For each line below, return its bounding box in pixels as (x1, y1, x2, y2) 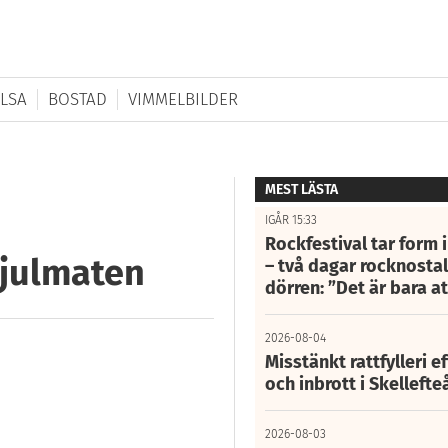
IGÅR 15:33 (264, 213, 317, 228)
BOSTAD (47, 89, 107, 111)
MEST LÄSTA (264, 181, 338, 199)
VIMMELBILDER (127, 89, 238, 111)
